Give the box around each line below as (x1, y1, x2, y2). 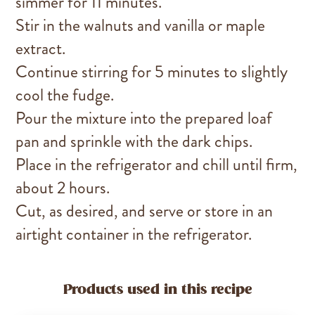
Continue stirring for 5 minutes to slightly (15, 60, 288, 84)
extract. (15, 37, 66, 60)
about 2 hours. (15, 176, 110, 200)
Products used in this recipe (63, 281, 252, 300)
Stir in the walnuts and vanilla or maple (15, 13, 266, 37)
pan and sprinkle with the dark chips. (15, 129, 253, 153)
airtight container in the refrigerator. (15, 222, 252, 246)
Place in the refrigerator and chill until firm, (15, 153, 298, 176)
